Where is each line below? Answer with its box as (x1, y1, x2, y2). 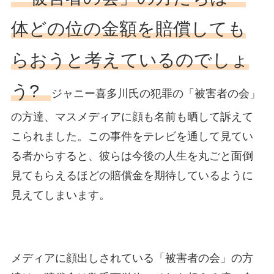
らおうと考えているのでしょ (10, 50, 249, 70)
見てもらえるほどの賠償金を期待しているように (10, 169, 253, 182)
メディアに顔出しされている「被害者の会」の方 (10, 252, 253, 265)
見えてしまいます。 (10, 188, 110, 201)
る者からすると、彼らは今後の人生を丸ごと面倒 (10, 149, 253, 162)
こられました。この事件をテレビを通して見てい (10, 130, 253, 143)
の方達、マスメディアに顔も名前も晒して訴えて (10, 110, 253, 123)
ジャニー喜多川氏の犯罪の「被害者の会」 (51, 87, 261, 100)
